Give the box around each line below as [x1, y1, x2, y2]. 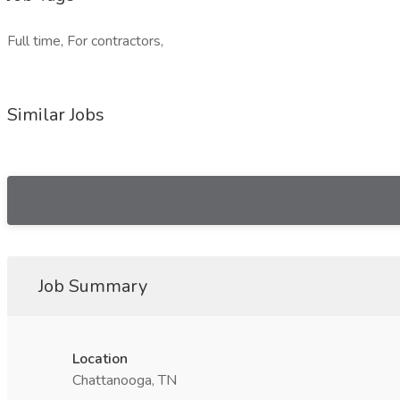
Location [72, 349, 128, 369]
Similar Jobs [7, 103, 104, 127]
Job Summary [38, 274, 147, 298]
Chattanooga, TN [72, 371, 177, 390]
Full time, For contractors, [7, 31, 163, 51]
